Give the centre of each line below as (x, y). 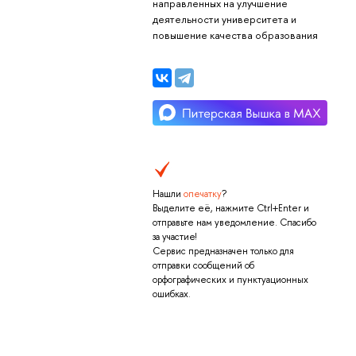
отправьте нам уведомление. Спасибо (234, 222)
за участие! (174, 236)
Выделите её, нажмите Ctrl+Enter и (230, 208)
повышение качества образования (235, 35)
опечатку (202, 193)
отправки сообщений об (203, 265)
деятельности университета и (224, 19)
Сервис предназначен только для (223, 251)
